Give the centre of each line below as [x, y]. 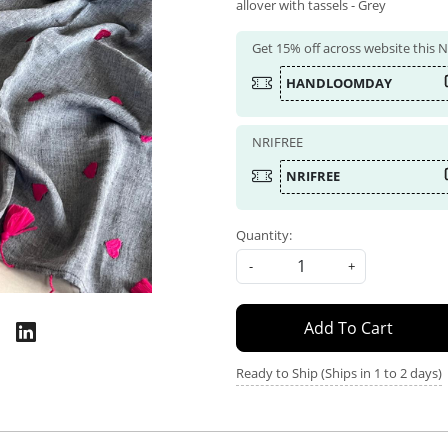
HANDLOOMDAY [339, 82]
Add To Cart [348, 328]
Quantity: [264, 235]
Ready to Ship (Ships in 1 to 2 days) [339, 373]
